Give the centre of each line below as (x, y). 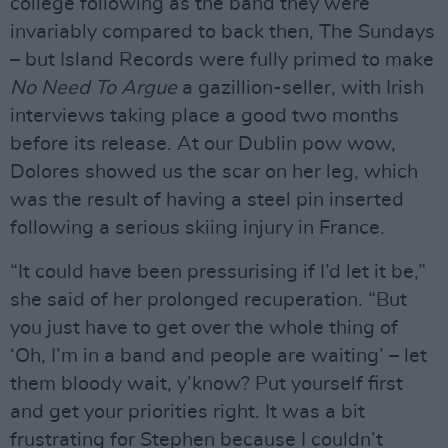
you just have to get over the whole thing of (204, 328)
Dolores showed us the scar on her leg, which (214, 172)
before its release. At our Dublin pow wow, (203, 144)
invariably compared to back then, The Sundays (222, 32)
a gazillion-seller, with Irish (300, 88)
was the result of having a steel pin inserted (207, 200)
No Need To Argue (93, 88)
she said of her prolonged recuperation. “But (208, 300)
